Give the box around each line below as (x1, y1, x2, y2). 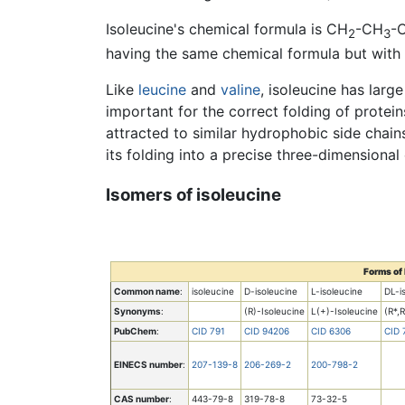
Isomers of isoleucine (106, 184, 281, 205)
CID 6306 (311, 325, 351, 336)
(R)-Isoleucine (244, 305, 305, 316)
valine (221, 80, 260, 99)
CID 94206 (244, 325, 289, 336)
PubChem (114, 325, 156, 336)
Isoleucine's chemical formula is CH (106, 19, 348, 38)
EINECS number (114, 358, 183, 370)
